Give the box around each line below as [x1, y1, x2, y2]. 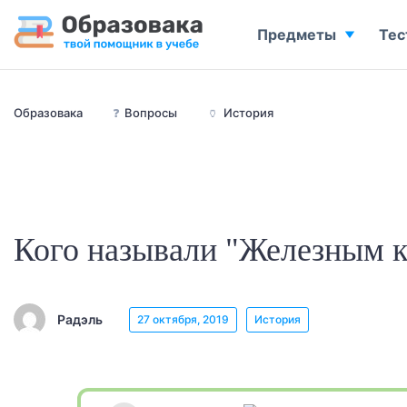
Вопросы [124, 105, 177, 120]
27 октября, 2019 [137, 312, 229, 326]
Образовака [14, 105, 83, 120]
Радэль [57, 311, 103, 327]
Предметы [257, 25, 336, 44]
